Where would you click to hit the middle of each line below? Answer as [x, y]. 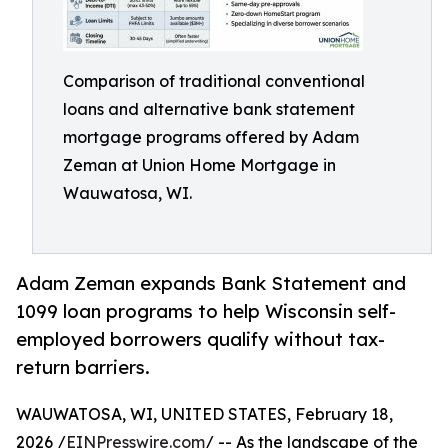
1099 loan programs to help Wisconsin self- [206, 311]
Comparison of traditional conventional [214, 81]
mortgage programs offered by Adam [211, 137]
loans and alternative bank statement [209, 109]
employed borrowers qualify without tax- [200, 339]
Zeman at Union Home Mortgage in [199, 165]
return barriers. [83, 367]
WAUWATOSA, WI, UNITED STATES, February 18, [204, 414]
